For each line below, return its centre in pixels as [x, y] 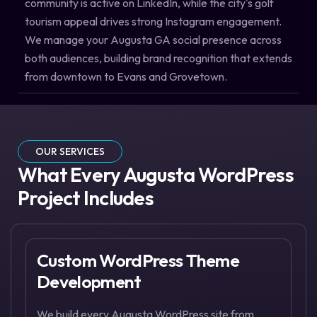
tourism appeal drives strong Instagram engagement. [153, 22]
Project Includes [86, 198]
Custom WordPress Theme [138, 261]
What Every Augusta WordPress [156, 175]
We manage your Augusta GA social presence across [153, 40]
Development [89, 282]
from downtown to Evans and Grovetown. [126, 77]
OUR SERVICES [70, 152]
